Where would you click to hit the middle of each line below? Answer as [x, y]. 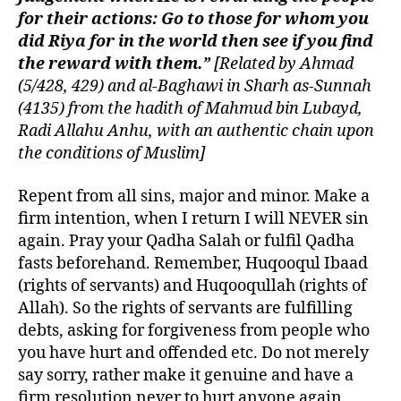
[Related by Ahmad [284, 64]
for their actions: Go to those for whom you [193, 20]
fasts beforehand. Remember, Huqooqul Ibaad [193, 263]
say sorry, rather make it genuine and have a [186, 375]
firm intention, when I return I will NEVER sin [193, 218]
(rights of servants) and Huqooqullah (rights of [192, 286]
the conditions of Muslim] [111, 154]
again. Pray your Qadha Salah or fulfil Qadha [186, 241]
